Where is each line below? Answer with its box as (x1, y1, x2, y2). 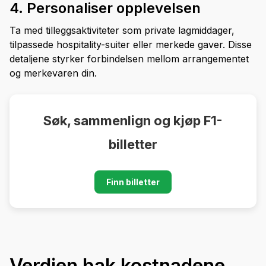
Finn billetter (106, 177, 160, 188)
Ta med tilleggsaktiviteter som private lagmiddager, (9, 24, 235, 37)
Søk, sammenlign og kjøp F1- (43, 113, 223, 129)
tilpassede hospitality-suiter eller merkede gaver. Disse (9, 39, 252, 51)
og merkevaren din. (9, 67, 97, 80)
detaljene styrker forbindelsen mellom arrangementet (9, 53, 249, 65)
